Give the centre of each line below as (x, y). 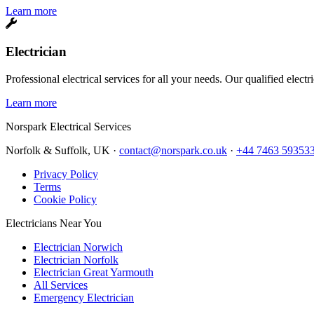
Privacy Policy (66, 175)
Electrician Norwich (78, 247)
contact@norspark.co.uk (173, 151)
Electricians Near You (54, 224)
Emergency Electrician (84, 298)
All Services (61, 285)
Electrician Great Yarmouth (94, 273)
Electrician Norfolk (76, 260)
